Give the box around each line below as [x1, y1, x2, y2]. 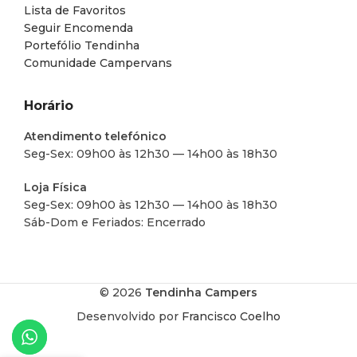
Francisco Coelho [182, 309, 280, 324]
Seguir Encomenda [24, 21, 133, 36]
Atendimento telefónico [24, 129, 167, 144]
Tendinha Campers [145, 285, 257, 300]
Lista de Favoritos [24, 3, 126, 18]
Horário [24, 98, 73, 114]
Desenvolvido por [76, 309, 182, 324]
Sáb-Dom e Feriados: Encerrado [24, 215, 206, 230]
